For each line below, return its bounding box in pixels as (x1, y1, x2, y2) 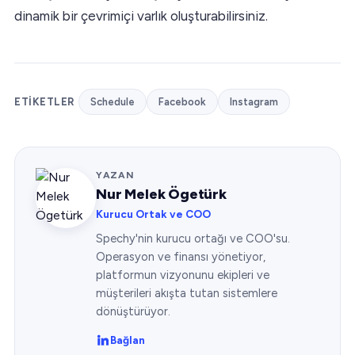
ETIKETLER (14, 95, 75, 108)
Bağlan (110, 333, 145, 346)
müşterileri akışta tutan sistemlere (96, 285, 277, 300)
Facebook (158, 95, 206, 108)
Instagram (229, 95, 278, 108)
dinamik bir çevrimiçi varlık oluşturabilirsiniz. (14, 7, 268, 24)
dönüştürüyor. (96, 303, 170, 319)
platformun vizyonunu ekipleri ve (96, 267, 269, 282)
